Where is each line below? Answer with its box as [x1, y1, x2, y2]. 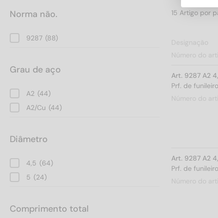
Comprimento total [10, 202, 89, 215]
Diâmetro [10, 133, 48, 145]
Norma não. [10, 8, 57, 20]
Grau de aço [10, 63, 61, 75]
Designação [171, 37, 208, 47]
